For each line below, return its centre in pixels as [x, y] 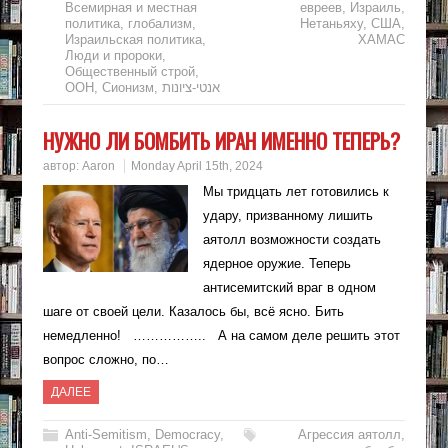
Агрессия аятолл [350, 435]
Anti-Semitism [105, 435]
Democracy [187, 435]
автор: [62, 166]
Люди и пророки [113, 56]
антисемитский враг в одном [289, 288]
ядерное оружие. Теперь [276, 264]
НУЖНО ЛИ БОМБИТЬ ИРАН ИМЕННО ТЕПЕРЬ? [221, 141]
